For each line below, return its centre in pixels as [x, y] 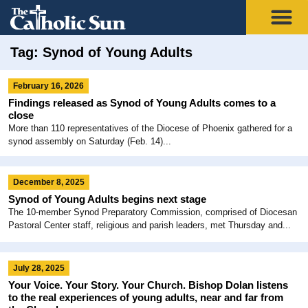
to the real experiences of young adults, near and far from [146, 297]
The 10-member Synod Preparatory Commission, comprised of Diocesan [153, 212]
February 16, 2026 [48, 86]
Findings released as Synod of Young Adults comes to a [142, 102]
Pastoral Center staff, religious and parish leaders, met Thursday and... [150, 225]
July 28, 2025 [39, 268]
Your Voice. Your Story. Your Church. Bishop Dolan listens [148, 285]
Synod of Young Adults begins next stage [107, 199]
